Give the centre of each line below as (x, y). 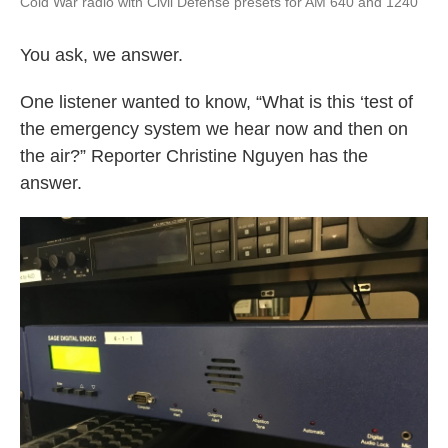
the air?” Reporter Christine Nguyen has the (194, 156)
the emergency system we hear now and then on (214, 129)
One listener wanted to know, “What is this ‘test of (216, 102)
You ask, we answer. (101, 55)
